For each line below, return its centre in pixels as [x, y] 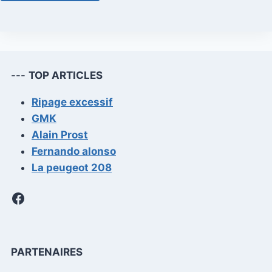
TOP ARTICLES [66, 75]
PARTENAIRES [47, 252]
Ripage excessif [72, 102]
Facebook [44, 197]
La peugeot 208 [72, 167]
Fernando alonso [74, 151]
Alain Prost [60, 134]
